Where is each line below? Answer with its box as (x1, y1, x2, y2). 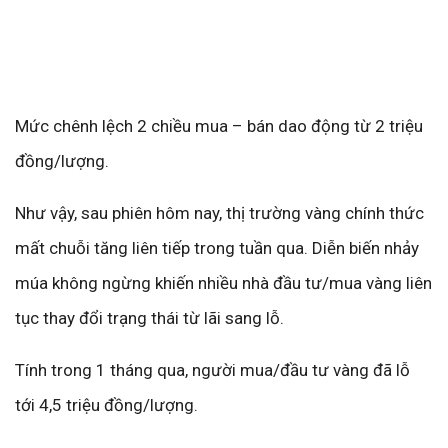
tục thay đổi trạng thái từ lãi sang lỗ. (15, 308, 284, 328)
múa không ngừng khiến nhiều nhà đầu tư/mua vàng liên (15, 273, 432, 293)
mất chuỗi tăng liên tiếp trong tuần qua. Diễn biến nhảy (15, 238, 419, 258)
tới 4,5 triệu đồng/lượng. (15, 395, 198, 415)
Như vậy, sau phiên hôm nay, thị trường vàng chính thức (15, 203, 424, 223)
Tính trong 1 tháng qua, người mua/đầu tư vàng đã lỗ (15, 360, 410, 380)
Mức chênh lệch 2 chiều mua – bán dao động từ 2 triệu (15, 116, 423, 136)
